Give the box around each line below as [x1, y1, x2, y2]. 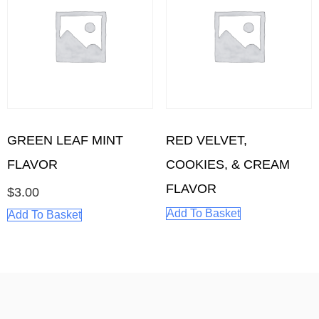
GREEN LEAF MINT [7, 132, 123, 147]
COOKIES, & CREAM [165, 157, 290, 172]
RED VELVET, [165, 132, 247, 147]
